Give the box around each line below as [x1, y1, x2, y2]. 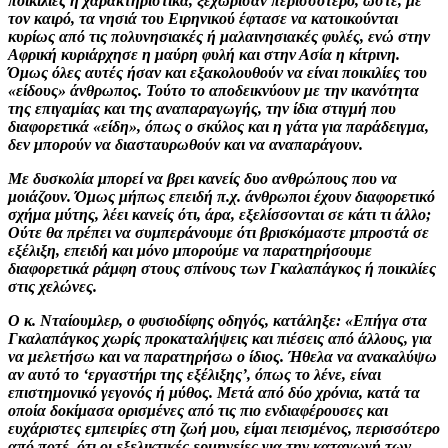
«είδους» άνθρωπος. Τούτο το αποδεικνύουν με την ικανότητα [8, 81, 419, 99]
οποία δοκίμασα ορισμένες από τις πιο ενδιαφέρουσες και [8, 401, 388, 419]
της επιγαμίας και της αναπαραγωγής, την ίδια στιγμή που [8, 99, 396, 117]
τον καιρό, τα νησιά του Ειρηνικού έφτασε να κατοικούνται [8, 9, 398, 27]
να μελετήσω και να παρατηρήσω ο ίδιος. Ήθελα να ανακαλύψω [8, 347, 437, 365]
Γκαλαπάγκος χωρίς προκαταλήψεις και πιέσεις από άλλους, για [8, 329, 432, 347]
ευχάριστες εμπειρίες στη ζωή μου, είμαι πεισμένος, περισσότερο [8, 419, 440, 437]
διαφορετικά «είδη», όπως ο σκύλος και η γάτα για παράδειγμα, [8, 117, 429, 135]
